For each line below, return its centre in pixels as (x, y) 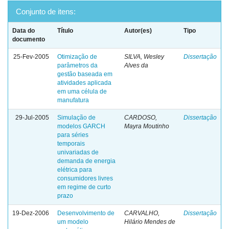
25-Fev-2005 (31, 57)
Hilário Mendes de (150, 222)
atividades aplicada (84, 83)
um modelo (73, 222)
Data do (24, 31)
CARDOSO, (141, 118)
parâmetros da (77, 65)
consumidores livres (85, 178)
